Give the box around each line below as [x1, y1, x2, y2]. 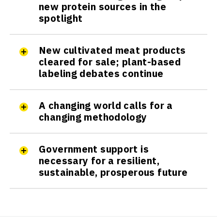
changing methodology [39, 110, 147, 124]
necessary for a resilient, [39, 154, 159, 167]
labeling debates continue [39, 66, 164, 80]
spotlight [39, 11, 83, 25]
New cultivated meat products [39, 43, 186, 57]
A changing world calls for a [39, 98, 173, 112]
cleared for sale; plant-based [39, 55, 181, 68]
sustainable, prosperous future [39, 165, 188, 179]
